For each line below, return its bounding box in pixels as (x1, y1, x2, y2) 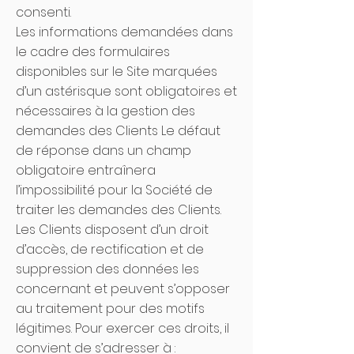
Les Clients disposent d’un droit (16, 220, 209, 239)
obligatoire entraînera (16, 161, 156, 179)
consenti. (16, 3, 74, 21)
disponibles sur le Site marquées (16, 62, 217, 81)
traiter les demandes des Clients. (16, 201, 221, 219)
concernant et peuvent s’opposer (16, 280, 230, 298)
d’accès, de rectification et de (16, 240, 204, 258)
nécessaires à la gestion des (16, 102, 195, 120)
